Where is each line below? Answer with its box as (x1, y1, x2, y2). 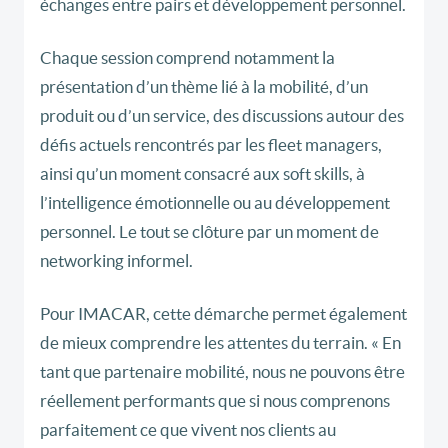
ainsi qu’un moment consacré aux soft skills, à (40, 164, 365, 184)
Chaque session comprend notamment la (40, 48, 335, 68)
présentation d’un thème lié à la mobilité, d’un (40, 77, 368, 97)
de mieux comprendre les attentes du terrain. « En (40, 333, 401, 353)
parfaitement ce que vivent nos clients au (40, 420, 336, 440)
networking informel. (40, 251, 193, 271)
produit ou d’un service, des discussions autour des (40, 106, 404, 126)
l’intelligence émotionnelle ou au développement (40, 193, 390, 213)
